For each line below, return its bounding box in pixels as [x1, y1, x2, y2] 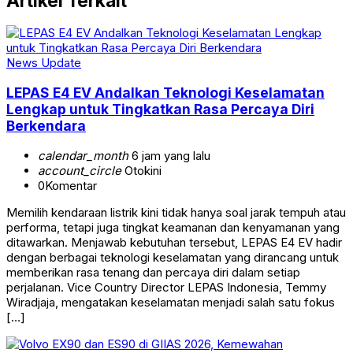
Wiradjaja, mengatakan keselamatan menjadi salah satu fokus [6, 294, 335, 310]
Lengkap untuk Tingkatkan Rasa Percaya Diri [6, 100, 314, 117]
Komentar [45, 177, 97, 193]
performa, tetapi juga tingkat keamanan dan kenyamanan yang [6, 219, 340, 235]
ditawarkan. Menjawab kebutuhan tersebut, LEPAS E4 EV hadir [6, 234, 342, 250]
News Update [6, 55, 81, 71]
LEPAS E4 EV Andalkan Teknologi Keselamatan [6, 84, 325, 101]
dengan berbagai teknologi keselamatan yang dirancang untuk [6, 249, 339, 265]
